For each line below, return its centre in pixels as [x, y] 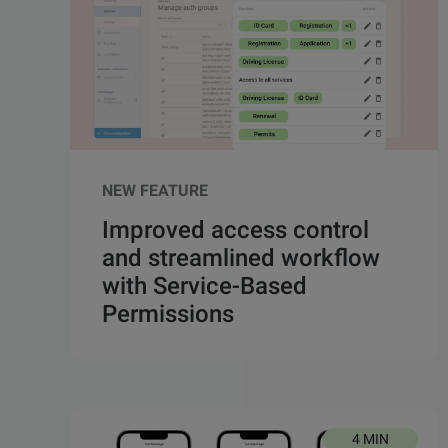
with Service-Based [204, 286]
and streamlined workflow [241, 258]
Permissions [168, 314]
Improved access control [235, 230]
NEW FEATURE [155, 191]
